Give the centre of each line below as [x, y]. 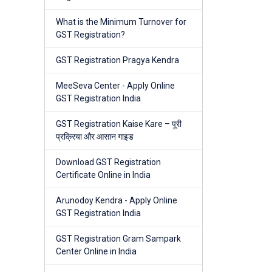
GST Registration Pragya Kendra [117, 60]
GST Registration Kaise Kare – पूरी [119, 124]
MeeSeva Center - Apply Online [115, 86]
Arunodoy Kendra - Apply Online [117, 201]
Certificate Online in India [103, 175]
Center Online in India [96, 252]
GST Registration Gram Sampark [118, 239]
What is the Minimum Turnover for [121, 22]
